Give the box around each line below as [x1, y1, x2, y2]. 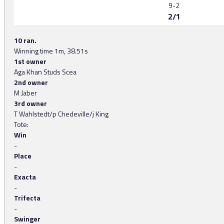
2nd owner [14, 77, 48, 88]
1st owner [14, 56, 46, 67]
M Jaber [14, 87, 37, 98]
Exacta [14, 171, 36, 182]
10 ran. [14, 35, 36, 46]
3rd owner [14, 98, 47, 109]
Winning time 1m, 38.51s [14, 45, 88, 56]
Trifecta [14, 192, 40, 203]
